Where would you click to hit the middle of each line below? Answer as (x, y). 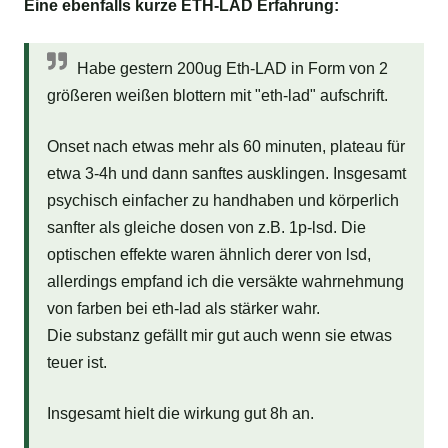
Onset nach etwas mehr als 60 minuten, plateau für (225, 147)
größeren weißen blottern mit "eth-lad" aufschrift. (217, 96)
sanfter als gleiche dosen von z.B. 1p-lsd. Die (206, 228)
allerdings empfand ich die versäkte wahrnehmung (225, 282)
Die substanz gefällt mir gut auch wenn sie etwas (219, 336)
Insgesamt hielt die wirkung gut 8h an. (180, 414)
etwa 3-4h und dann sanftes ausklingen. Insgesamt (226, 174)
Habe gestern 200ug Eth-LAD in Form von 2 (232, 69)
